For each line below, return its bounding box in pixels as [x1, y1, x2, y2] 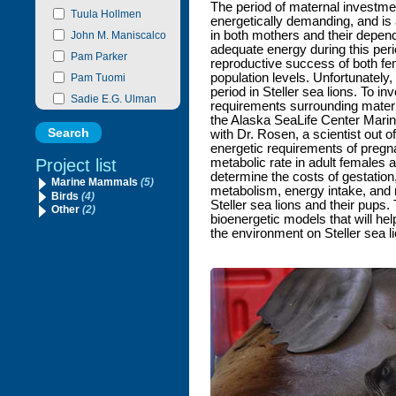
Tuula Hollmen [71, 7, 141, 19]
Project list [35, 156, 117, 176]
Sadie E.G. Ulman [71, 92, 156, 104]
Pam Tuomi [71, 71, 126, 83]
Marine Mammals [50, 176, 141, 188]
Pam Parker [71, 49, 127, 62]
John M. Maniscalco [71, 28, 166, 41]
